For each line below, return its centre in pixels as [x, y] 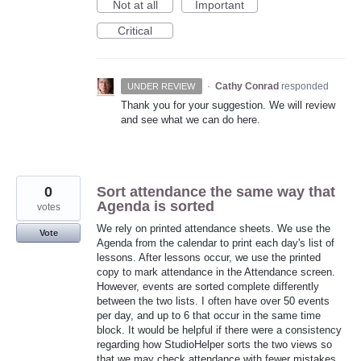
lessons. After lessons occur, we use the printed [209, 257]
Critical [135, 30]
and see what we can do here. [191, 119]
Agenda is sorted [156, 206]
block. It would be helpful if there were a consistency [219, 330]
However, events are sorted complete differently [208, 286]
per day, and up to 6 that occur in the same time [209, 315]
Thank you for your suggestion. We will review [228, 105]
